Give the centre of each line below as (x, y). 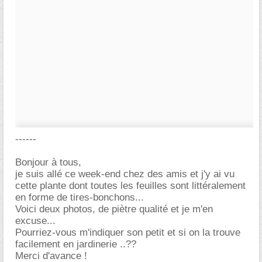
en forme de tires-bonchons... (80, 197)
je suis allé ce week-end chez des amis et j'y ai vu (125, 174)
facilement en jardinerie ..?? (76, 244)
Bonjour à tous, (48, 162)
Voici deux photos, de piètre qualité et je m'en (114, 209)
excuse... (35, 221)
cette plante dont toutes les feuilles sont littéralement (130, 186)
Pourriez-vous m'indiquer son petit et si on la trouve (128, 232)
